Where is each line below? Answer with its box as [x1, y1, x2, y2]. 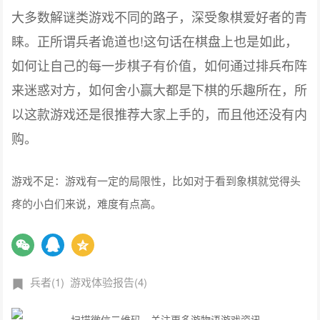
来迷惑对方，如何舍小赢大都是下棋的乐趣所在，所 [11, 80, 308, 99]
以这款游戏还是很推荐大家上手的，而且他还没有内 [11, 104, 308, 124]
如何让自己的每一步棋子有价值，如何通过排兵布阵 [11, 56, 308, 75]
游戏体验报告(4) [70, 274, 148, 290]
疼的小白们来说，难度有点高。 [11, 196, 162, 211]
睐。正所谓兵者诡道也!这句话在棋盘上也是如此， [11, 31, 299, 51]
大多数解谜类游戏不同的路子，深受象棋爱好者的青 [11, 7, 308, 26]
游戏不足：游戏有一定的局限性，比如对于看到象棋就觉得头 [11, 173, 301, 189]
